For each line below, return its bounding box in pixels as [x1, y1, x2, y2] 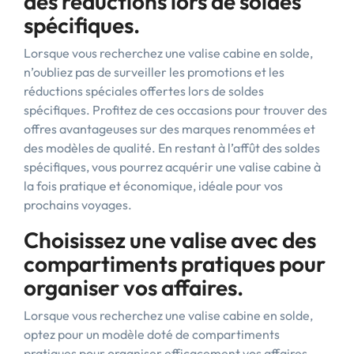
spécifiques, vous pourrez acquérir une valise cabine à [24, 159, 321, 175]
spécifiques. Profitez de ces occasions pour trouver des [24, 102, 327, 118]
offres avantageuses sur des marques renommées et [24, 121, 315, 137]
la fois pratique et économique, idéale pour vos [24, 178, 283, 194]
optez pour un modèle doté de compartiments [24, 326, 280, 342]
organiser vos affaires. [24, 273, 243, 301]
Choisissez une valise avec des [24, 226, 316, 254]
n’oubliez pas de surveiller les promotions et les [24, 64, 284, 80]
